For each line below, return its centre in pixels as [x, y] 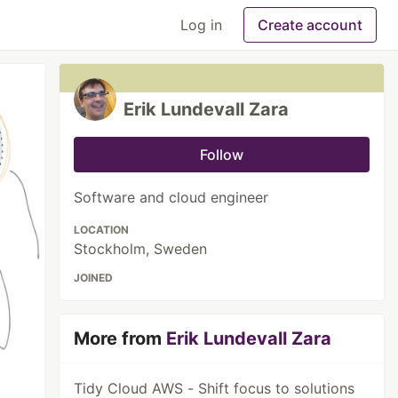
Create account [310, 25]
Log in [201, 25]
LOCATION [102, 230]
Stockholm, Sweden [141, 249]
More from [120, 338]
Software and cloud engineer [171, 197]
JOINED [94, 278]
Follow [222, 155]
